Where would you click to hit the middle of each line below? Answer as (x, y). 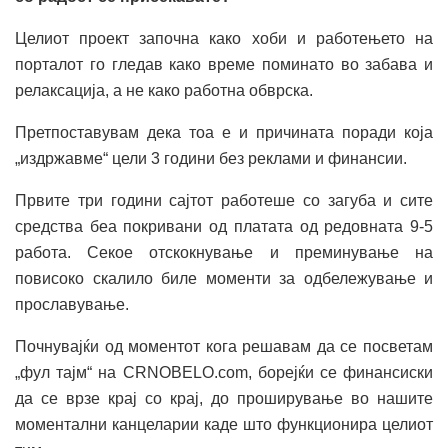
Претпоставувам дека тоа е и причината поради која (224, 133)
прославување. (72, 305)
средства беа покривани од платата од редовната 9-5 (224, 227)
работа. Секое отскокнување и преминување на (224, 253)
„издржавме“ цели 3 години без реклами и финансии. (211, 159)
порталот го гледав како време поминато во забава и (224, 65)
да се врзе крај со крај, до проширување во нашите (224, 399)
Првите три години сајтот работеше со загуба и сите (224, 201)
